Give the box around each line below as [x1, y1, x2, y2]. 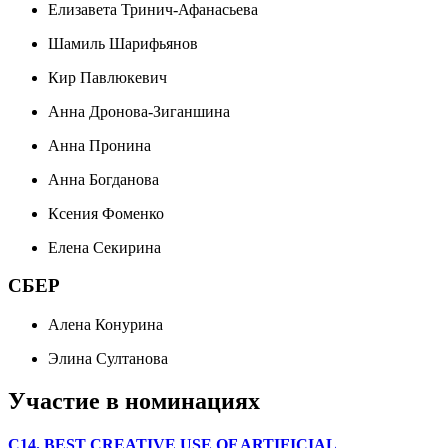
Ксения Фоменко [48, 204, 164, 222]
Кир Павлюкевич [48, 68, 167, 86]
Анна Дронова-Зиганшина [48, 102, 230, 120]
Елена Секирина [48, 238, 161, 256]
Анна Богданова [48, 170, 159, 188]
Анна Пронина [48, 136, 151, 154]
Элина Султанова [48, 350, 168, 368]
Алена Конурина [48, 316, 163, 334]
